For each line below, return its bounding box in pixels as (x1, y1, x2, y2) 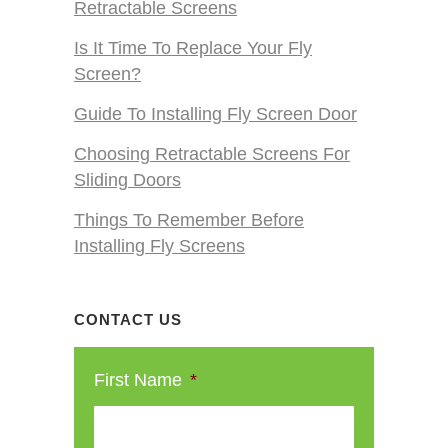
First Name (94, 370, 182, 390)
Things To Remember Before (74, 210, 304, 230)
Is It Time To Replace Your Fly (74, 38, 312, 58)
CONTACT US (74, 311, 182, 328)
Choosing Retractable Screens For (74, 144, 350, 164)
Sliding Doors (74, 170, 181, 190)
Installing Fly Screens (74, 236, 245, 256)
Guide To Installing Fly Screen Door (74, 104, 357, 124)
